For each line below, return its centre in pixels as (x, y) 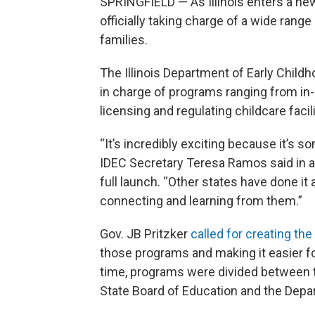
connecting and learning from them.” (201, 201)
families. (124, 40)
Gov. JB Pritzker (145, 234)
